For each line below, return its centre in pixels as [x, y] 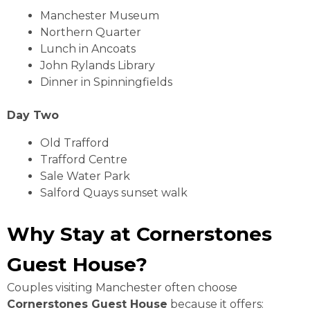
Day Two [33, 115]
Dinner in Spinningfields [106, 82]
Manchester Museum [100, 15]
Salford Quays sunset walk [114, 192]
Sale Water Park [85, 176]
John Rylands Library [98, 65]
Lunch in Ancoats [88, 48]
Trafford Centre [84, 159]
